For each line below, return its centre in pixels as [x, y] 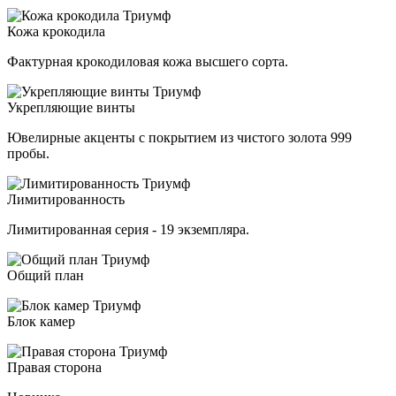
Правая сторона [54, 367]
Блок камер [41, 321]
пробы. [28, 153]
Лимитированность [66, 199]
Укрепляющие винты [71, 107]
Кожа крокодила [56, 31]
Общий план [46, 275]
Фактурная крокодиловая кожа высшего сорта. [148, 61]
